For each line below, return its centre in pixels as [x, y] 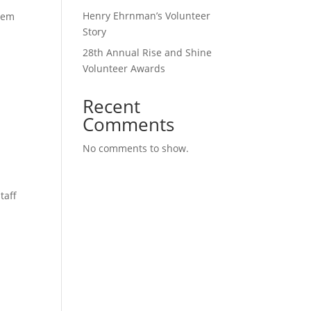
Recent [112, 106]
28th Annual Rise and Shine [148, 52]
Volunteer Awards [124, 68]
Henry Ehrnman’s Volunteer [147, 15]
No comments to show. [136, 148]
